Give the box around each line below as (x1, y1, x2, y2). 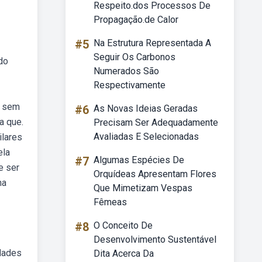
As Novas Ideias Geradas (94, 103, 198, 114)
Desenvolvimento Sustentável (94, 234, 216, 245)
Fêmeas (94, 196, 127, 208)
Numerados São (94, 65, 159, 77)
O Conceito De (94, 220, 153, 231)
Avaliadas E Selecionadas (94, 131, 199, 142)
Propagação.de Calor (94, 14, 178, 25)
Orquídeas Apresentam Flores (94, 168, 216, 180)
